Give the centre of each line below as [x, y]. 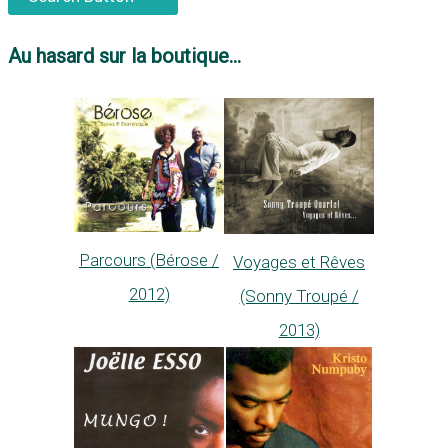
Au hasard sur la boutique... [124, 56]
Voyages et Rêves [299, 261]
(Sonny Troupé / [299, 295]
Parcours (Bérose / [149, 259]
